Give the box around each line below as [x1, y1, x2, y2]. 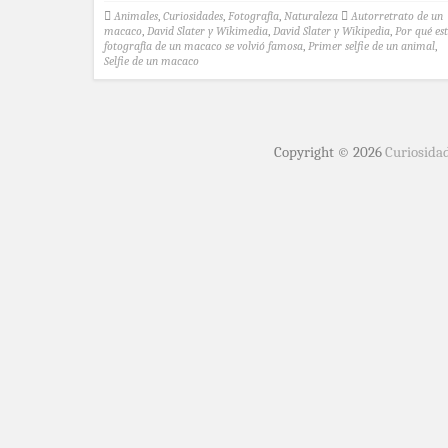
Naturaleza [284, 8, 338, 23]
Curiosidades [163, 8, 223, 23]
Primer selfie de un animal [308, 38, 435, 53]
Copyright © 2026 [274, 142, 385, 161]
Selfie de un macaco [104, 53, 199, 68]
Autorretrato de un [351, 8, 443, 23]
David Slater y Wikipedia [273, 23, 390, 38]
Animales [114, 8, 158, 23]
